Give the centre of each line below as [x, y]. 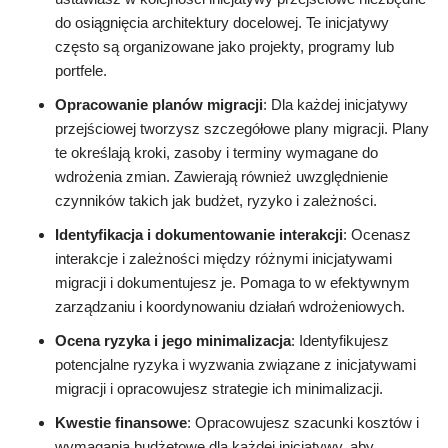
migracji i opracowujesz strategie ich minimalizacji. [219, 389]
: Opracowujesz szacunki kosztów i [303, 423]
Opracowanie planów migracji [159, 105]
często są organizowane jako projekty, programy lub [224, 47]
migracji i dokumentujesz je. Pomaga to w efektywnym [232, 283]
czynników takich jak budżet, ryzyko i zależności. [216, 201]
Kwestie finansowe [121, 423]
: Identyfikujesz [340, 341]
